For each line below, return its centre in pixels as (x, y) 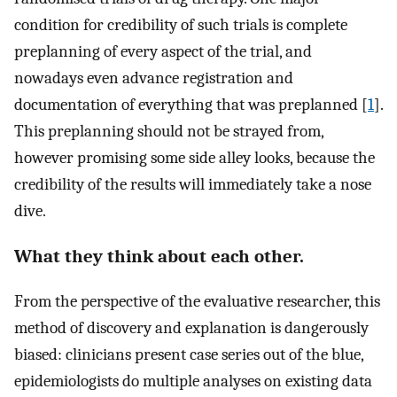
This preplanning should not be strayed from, (169, 131)
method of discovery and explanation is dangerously (191, 328)
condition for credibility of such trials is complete (181, 24)
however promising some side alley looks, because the (195, 157)
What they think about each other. (159, 256)
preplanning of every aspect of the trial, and (163, 51)
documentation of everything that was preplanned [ (191, 104)
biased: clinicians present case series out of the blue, (189, 355)
